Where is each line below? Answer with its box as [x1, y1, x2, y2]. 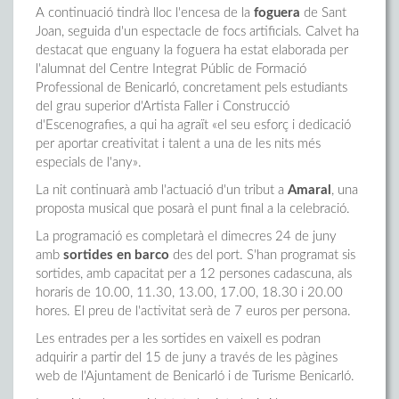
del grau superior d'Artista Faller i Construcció [36, 100, 289, 113]
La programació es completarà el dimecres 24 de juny [36, 230, 337, 243]
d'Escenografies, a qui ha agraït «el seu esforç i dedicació [36, 118, 351, 132]
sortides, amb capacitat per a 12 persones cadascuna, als [36, 267, 352, 281]
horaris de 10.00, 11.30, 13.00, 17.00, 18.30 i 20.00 [36, 286, 343, 299]
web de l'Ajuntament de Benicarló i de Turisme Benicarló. [36, 370, 354, 383]
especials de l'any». [36, 156, 142, 169]
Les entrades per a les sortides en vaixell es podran [36, 332, 321, 346]
